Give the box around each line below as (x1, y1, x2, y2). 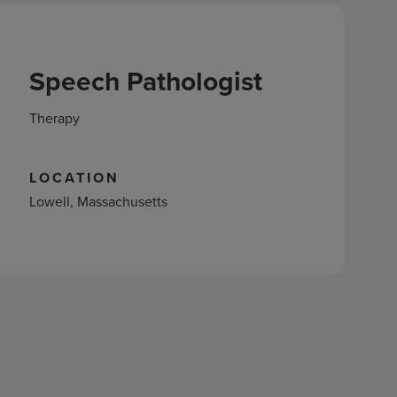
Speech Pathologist (28, 62, 262, 100)
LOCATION (28, 167, 120, 188)
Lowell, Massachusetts (28, 191, 167, 211)
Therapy (28, 108, 80, 128)
